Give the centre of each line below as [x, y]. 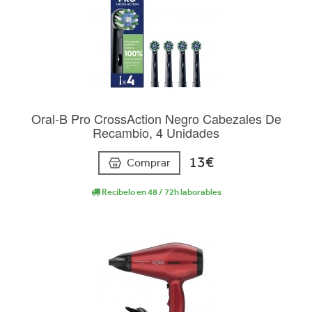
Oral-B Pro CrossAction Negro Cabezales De [156, 119]
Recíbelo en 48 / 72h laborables [161, 192]
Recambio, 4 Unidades [156, 133]
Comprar [149, 162]
